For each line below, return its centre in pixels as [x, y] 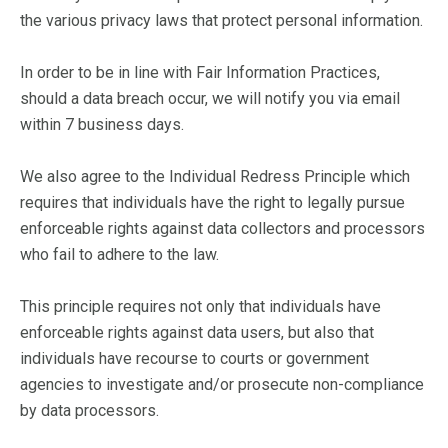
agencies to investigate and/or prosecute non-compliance [222, 384]
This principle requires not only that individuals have [200, 306]
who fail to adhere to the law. [119, 254]
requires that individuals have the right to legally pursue [212, 202]
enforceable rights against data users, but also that [197, 332]
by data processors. [89, 410]
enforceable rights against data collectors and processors [222, 228]
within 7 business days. [102, 124]
